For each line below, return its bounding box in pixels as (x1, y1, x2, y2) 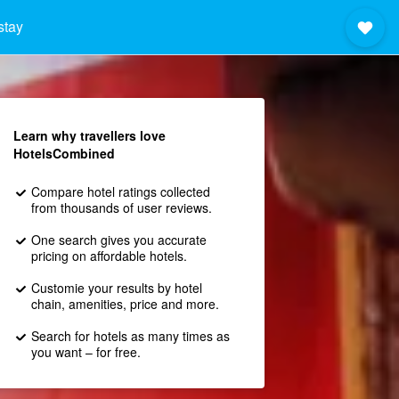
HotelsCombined (12, 144, 115, 162)
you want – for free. (30, 343, 141, 361)
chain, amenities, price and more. (30, 295, 219, 313)
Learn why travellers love (12, 126, 166, 144)
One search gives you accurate (30, 231, 207, 248)
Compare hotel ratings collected (30, 183, 210, 200)
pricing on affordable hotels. (30, 247, 187, 265)
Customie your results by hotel (30, 279, 202, 297)
